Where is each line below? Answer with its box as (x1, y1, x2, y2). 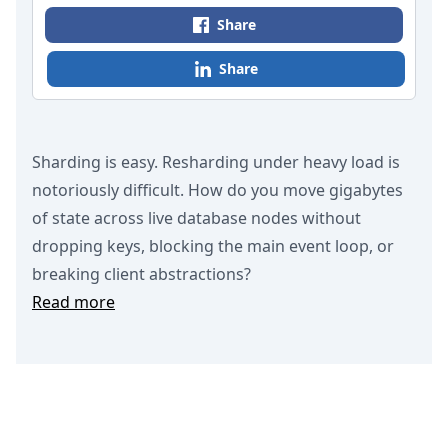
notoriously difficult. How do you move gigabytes (32, 179, 403, 201)
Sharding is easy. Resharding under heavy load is (32, 151, 400, 173)
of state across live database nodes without (32, 207, 361, 229)
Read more (32, 291, 115, 313)
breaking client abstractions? (32, 263, 251, 285)
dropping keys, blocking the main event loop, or (32, 235, 394, 257)
